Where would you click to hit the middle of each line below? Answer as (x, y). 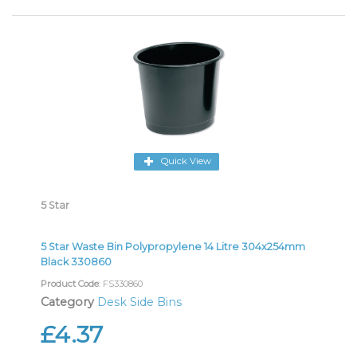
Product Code (70, 283)
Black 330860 (76, 261)
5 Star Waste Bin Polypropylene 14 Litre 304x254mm (173, 246)
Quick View (186, 161)
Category (67, 302)
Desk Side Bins (139, 302)
